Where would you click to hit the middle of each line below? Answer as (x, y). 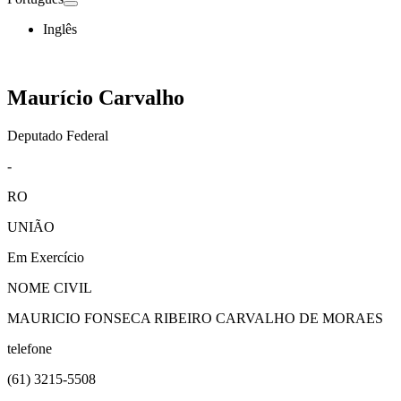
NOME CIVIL (50, 287)
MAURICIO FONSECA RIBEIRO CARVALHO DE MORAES (195, 318)
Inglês (60, 29)
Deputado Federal (58, 135)
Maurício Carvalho (96, 97)
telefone (30, 348)
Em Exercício (46, 257)
